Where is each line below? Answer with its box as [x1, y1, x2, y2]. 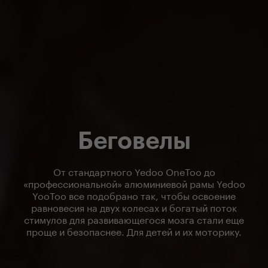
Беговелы [77, 129, 191, 153]
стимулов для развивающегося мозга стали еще [24, 211, 244, 226]
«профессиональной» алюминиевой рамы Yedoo [23, 175, 245, 190]
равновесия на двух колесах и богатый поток [31, 199, 237, 214]
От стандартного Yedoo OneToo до [53, 163, 215, 178]
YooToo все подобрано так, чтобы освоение [32, 187, 236, 202]
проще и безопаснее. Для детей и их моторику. [26, 223, 242, 238]
